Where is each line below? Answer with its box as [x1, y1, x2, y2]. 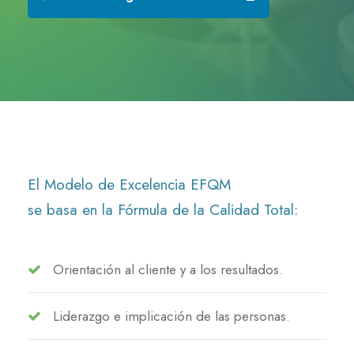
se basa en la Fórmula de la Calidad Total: [28, 199, 298, 221]
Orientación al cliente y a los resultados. [53, 260, 283, 280]
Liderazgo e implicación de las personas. [53, 307, 290, 326]
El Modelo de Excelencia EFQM [28, 174, 231, 196]
